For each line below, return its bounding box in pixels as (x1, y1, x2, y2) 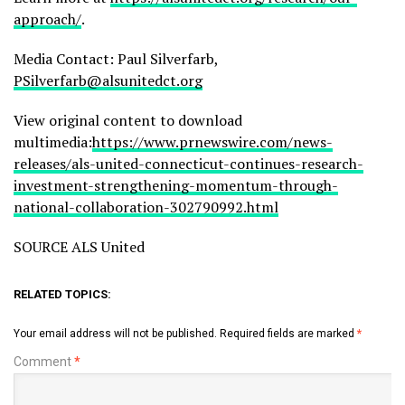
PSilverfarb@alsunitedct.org (14, 70, 202, 90)
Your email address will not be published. (14, 326, 217, 340)
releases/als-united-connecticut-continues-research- (14, 153, 363, 174)
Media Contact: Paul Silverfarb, (14, 48, 218, 69)
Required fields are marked (220, 326, 357, 340)
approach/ (14, 8, 81, 29)
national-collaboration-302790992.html (14, 196, 278, 217)
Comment (14, 353, 74, 369)
